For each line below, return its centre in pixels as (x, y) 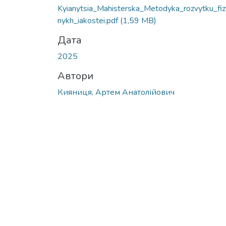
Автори (75, 76)
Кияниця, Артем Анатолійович (116, 92)
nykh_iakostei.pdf (89, 20)
